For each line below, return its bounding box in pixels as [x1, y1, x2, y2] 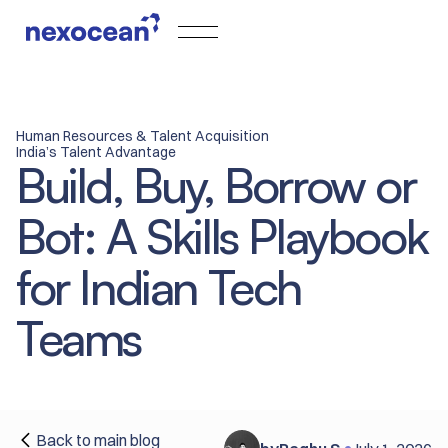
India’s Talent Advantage [16, 143, 176, 161]
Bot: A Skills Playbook [16, 206, 428, 266]
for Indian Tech [16, 257, 302, 317]
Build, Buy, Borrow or [16, 155, 416, 215]
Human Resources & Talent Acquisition [16, 127, 269, 145]
